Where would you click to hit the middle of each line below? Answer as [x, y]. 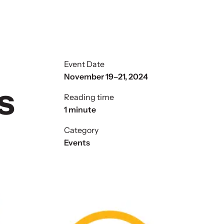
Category [81, 130]
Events [77, 142]
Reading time [89, 97]
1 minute [80, 109]
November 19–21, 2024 [106, 76]
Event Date [84, 64]
